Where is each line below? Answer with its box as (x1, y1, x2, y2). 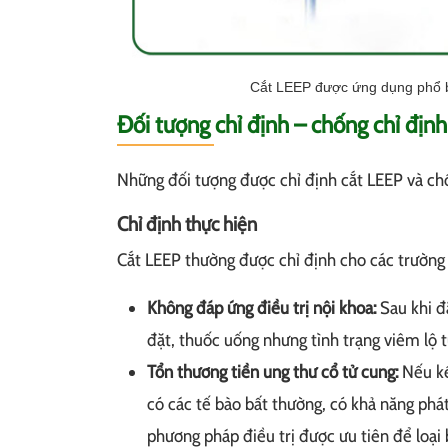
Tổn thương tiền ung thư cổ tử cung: (147, 361, 402, 384)
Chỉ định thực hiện (117, 212, 257, 237)
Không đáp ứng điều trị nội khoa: (147, 297, 376, 320)
